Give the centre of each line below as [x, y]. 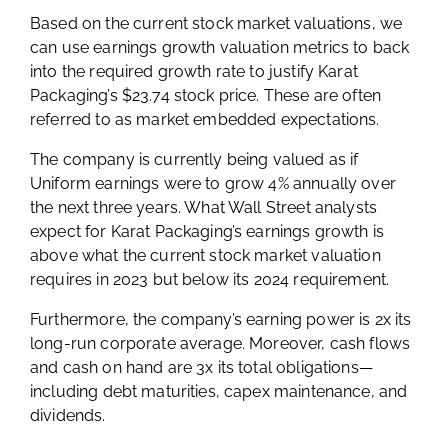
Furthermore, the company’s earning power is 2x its [221, 320]
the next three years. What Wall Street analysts [204, 208]
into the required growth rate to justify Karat [194, 72]
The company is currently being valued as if [194, 160]
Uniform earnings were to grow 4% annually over [213, 184]
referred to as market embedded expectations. [205, 120]
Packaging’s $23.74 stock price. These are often [206, 96]
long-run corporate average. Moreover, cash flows [220, 344]
